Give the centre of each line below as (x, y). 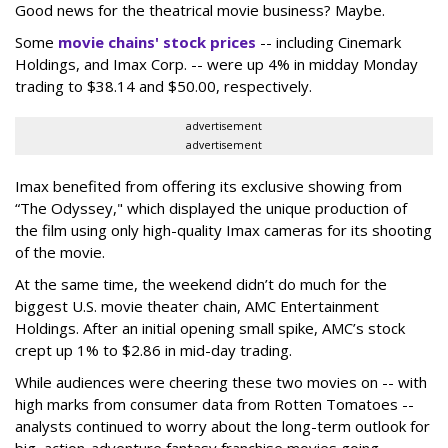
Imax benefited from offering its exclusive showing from (208, 186)
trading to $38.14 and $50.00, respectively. (163, 86)
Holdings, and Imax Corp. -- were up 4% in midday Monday (216, 64)
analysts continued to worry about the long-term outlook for (222, 426)
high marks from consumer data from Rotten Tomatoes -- (214, 404)
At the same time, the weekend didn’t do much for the (201, 284)
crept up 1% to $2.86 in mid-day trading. (153, 350)
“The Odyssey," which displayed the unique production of (211, 208)
